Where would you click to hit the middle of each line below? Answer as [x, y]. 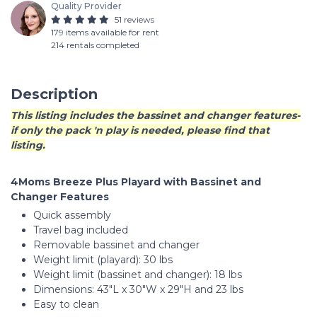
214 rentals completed [95, 45]
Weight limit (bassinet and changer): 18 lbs [138, 275]
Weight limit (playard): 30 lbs [103, 260]
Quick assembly [72, 215]
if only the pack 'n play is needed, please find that [140, 130]
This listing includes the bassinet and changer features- [155, 115]
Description [54, 94]
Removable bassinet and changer [116, 245]
